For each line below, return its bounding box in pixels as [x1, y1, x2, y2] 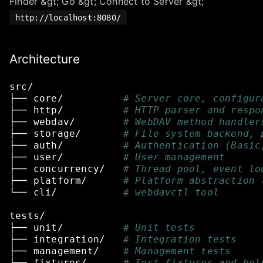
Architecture [9, 51, 80, 66]
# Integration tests [123, 233, 237, 245]
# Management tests [123, 245, 231, 257]
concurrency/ [33, 163, 106, 174]
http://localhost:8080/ [15, 12, 121, 22]
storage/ [33, 127, 82, 139]
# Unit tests [123, 221, 195, 233]
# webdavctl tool [123, 186, 220, 198]
